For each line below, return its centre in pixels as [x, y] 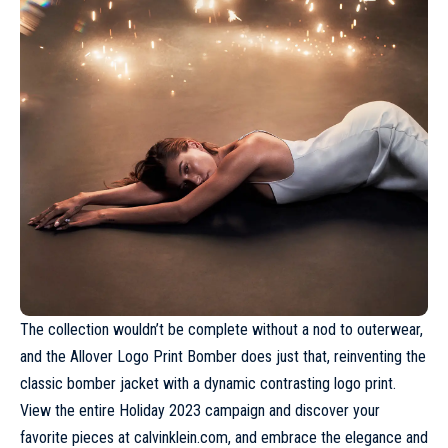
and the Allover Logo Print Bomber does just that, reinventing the [223, 357]
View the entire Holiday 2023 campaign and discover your [200, 411]
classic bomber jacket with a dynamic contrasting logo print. [208, 384]
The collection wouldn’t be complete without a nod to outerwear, [221, 330]
